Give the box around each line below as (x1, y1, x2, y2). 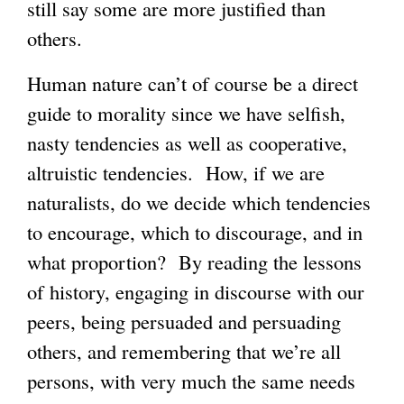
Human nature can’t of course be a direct (27, 69, 358, 96)
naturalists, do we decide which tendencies (27, 188, 371, 216)
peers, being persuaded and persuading (27, 307, 341, 335)
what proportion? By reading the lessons (27, 247, 362, 275)
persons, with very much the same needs (27, 366, 355, 394)
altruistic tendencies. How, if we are (27, 158, 325, 186)
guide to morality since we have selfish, (27, 98, 345, 126)
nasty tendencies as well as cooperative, (27, 128, 347, 156)
